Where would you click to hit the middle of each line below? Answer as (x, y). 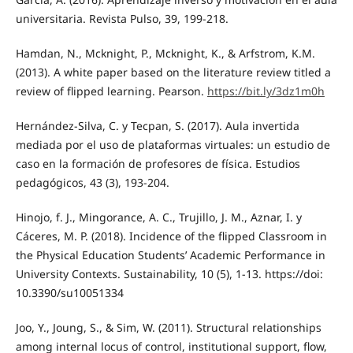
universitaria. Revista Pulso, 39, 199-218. (122, 19)
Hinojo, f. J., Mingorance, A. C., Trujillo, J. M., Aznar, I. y (158, 217)
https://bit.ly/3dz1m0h (266, 91)
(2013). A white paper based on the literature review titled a (173, 72)
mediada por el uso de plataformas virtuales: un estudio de (173, 145)
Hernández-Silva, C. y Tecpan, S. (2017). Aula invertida (157, 126)
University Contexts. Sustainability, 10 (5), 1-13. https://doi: (169, 274)
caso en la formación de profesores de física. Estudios (158, 164)
